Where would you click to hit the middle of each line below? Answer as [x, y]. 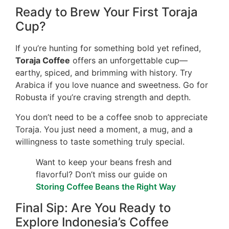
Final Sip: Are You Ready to [93, 208]
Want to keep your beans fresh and [104, 162]
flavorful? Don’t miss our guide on [101, 174]
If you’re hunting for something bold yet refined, [108, 48]
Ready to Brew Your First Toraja [107, 12]
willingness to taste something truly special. [100, 141]
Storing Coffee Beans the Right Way [106, 186]
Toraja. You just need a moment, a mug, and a [104, 129]
